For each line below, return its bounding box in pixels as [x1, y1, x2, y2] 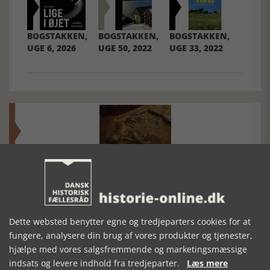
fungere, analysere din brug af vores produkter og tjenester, [9, 230, 253, 241]
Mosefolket [27, 169, 77, 181]
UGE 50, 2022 [98, 42, 152, 54]
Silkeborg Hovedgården [27, 197, 111, 209]
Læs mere [187, 257, 228, 269]
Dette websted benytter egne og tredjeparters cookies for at [9, 216, 251, 227]
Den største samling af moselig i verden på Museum [27, 186, 212, 198]
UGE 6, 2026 [27, 42, 76, 54]
